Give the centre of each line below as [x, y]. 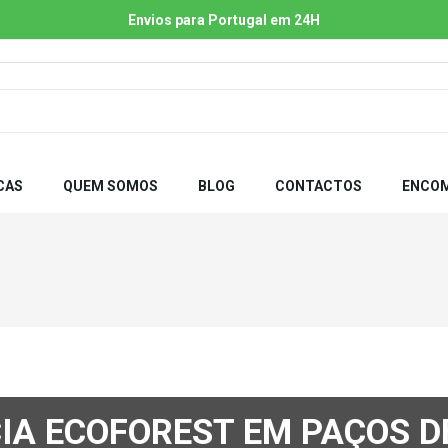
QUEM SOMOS [110, 186]
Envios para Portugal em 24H [224, 19]
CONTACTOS [318, 186]
